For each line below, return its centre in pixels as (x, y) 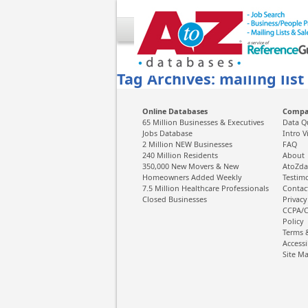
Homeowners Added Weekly (192, 177)
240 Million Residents (180, 155)
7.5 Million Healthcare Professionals (206, 188)
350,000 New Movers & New (190, 166)
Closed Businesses (175, 199)
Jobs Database (167, 133)
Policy (293, 221)
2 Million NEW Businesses (187, 144)
